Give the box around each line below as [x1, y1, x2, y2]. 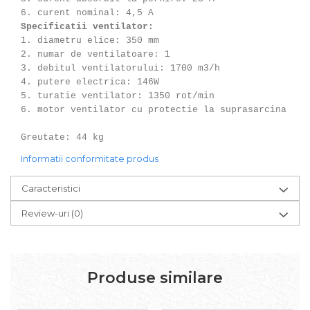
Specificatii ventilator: [21, 21, 154, 32]
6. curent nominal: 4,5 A [21, 7, 154, 18]
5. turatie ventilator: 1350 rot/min [21, 90, 215, 101]
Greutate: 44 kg [21, 131, 104, 143]
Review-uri [21, 207, 71, 219]
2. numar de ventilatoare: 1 [21, 48, 170, 60]
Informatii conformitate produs [21, 152, 158, 164]
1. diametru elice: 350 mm [21, 35, 159, 46]
